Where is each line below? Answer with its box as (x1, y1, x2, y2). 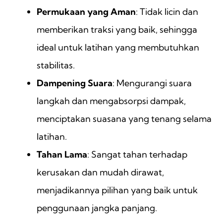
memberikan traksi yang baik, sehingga (37, 24, 197, 36)
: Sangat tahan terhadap (87, 149, 187, 161)
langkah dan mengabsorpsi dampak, (37, 95, 186, 107)
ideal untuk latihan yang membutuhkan (37, 42, 199, 54)
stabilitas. (37, 59, 75, 71)
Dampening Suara (37, 77, 112, 89)
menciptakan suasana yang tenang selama (37, 113, 212, 125)
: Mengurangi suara (112, 77, 192, 89)
